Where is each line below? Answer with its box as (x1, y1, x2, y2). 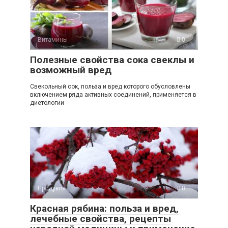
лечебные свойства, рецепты (30, 213, 171, 225)
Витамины (38, 36, 68, 44)
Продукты (38, 185, 66, 192)
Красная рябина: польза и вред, (30, 203, 179, 215)
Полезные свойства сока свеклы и (30, 54, 194, 66)
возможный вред (30, 64, 111, 76)
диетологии (30, 99, 64, 107)
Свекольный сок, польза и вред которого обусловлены (30, 83, 190, 91)
